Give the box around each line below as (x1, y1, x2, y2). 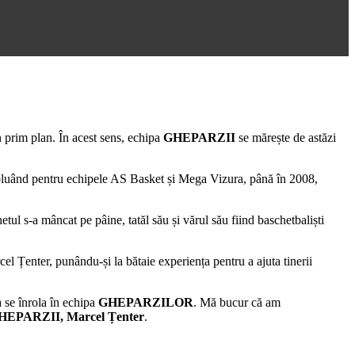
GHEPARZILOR (98, 296, 193, 310)
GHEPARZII (163, 131, 235, 145)
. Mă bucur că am (193, 296, 281, 310)
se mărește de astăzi (235, 131, 336, 145)
